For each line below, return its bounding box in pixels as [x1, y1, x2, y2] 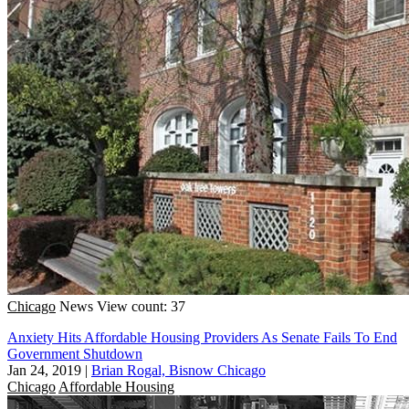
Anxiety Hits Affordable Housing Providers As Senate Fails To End [7, 329, 397, 345]
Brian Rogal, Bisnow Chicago [91, 362, 266, 378]
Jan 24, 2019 [7, 362, 81, 378]
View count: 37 [97, 298, 185, 314]
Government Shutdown [7, 345, 142, 362]
